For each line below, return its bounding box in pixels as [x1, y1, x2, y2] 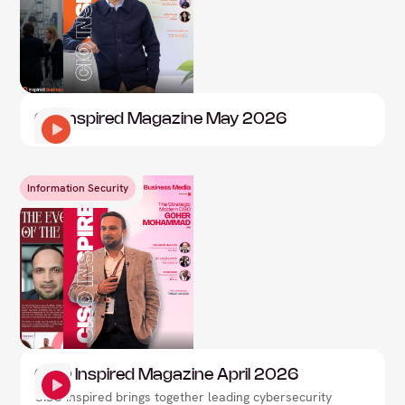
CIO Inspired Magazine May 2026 [34, 111, 287, 127]
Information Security [27, 180, 129, 195]
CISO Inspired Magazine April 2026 [34, 367, 299, 382]
